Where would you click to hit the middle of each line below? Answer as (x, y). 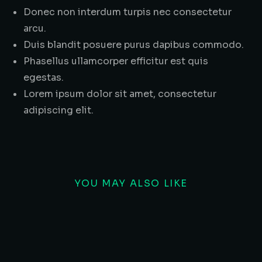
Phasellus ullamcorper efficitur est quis (116, 61)
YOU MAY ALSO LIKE (131, 183)
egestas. (44, 77)
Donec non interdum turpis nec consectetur (127, 12)
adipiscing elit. (58, 110)
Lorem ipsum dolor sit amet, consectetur (120, 94)
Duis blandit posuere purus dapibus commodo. (134, 45)
